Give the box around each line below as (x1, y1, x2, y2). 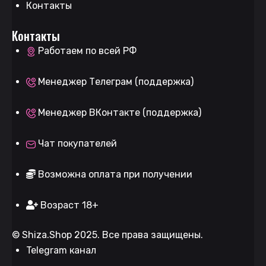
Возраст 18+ (40, 199, 99, 211)
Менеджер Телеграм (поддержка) (38, 75, 194, 87)
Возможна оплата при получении (38, 168, 192, 180)
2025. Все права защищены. (72, 229, 203, 240)
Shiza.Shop (22, 229, 72, 240)
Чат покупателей (38, 137, 117, 149)
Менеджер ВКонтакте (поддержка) (38, 106, 201, 118)
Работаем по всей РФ (38, 45, 137, 56)
